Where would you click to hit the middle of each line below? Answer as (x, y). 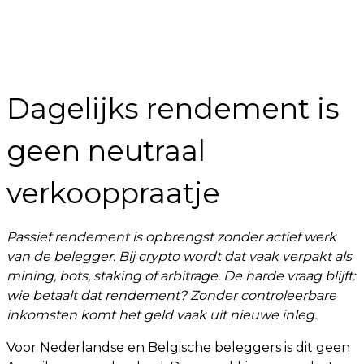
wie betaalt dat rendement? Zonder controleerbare (171, 295)
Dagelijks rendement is (173, 108)
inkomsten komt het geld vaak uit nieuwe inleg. (162, 315)
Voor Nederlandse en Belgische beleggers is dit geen (178, 347)
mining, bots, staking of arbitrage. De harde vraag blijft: (181, 276)
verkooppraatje (113, 193)
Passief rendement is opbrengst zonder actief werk (171, 237)
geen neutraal (106, 151)
